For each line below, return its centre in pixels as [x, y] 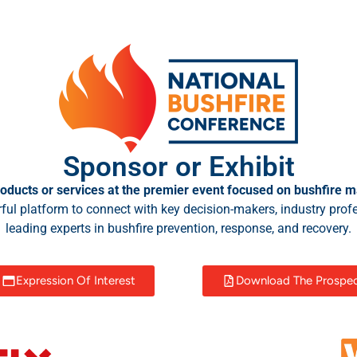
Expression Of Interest [76, 281]
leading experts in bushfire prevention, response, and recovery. [178, 229]
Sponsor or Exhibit [178, 167]
